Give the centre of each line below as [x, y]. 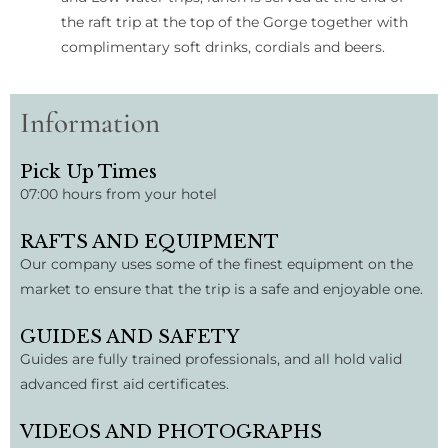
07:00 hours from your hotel [118, 194]
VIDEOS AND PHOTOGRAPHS [171, 432]
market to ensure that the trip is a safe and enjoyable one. [221, 289]
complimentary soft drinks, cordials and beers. [223, 47]
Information [90, 123]
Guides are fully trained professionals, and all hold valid [211, 359]
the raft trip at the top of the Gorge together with [235, 22]
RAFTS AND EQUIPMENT [149, 242]
